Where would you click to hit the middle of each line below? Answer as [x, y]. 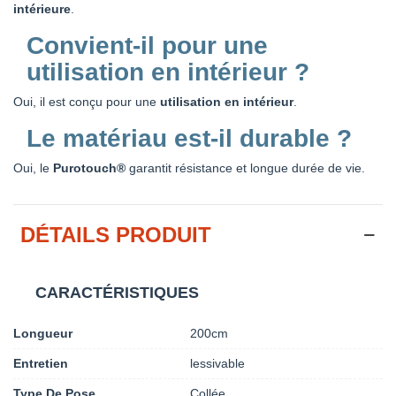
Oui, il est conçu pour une [87, 101]
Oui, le [33, 168]
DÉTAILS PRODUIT [116, 234]
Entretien [41, 363]
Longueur [43, 333]
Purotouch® [89, 168]
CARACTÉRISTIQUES [117, 292]
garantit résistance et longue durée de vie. [245, 168]
